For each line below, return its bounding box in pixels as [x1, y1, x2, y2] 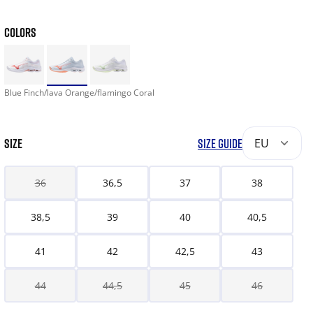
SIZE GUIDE [198, 136, 242, 152]
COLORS [3, 24, 36, 40]
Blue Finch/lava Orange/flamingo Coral [3, 87, 154, 99]
